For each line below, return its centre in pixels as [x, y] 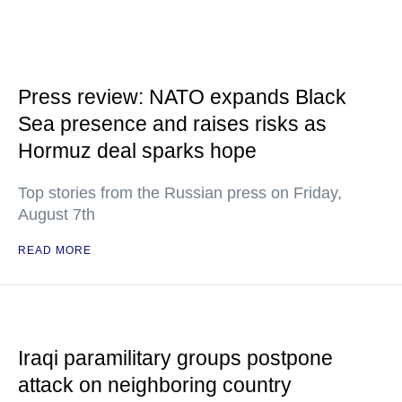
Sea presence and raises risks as [172, 124]
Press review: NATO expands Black [182, 97]
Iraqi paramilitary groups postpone [175, 358]
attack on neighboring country [155, 385]
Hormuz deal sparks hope [137, 151]
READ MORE [55, 250]
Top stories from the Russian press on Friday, [180, 193]
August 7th [57, 214]
